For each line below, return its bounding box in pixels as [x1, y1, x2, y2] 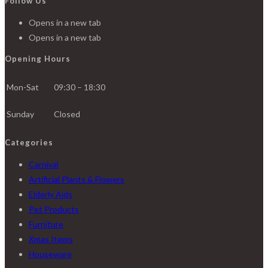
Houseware [29, 248, 72, 259]
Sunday [7, 109, 34, 120]
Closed [54, 109, 80, 120]
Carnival [29, 159, 59, 169]
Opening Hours [5, 54, 71, 64]
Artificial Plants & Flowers [29, 173, 124, 184]
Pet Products [29, 203, 79, 214]
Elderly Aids [29, 188, 72, 199]
